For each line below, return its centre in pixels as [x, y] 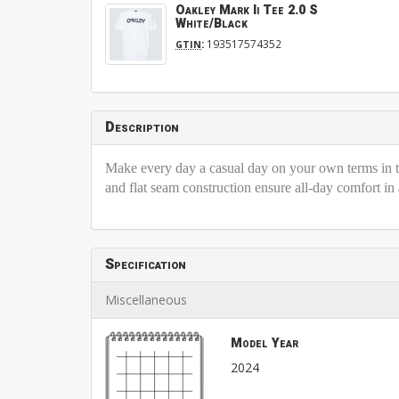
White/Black [212, 23]
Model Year [264, 343]
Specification [146, 264]
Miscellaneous [146, 299]
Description [142, 127]
